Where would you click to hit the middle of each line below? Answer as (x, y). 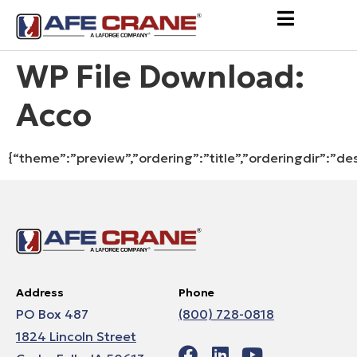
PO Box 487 (52, 314)
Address (40, 293)
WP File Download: (160, 76)
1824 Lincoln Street (76, 337)
